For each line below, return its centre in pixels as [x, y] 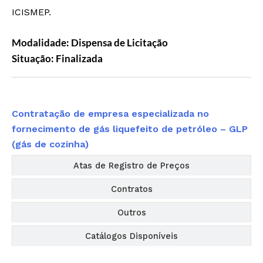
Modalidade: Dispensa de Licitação [90, 42]
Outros [131, 212]
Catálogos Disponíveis [131, 236]
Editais [131, 96]
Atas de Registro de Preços [131, 165]
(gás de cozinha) [50, 144]
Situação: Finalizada [57, 58]
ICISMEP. [31, 12]
